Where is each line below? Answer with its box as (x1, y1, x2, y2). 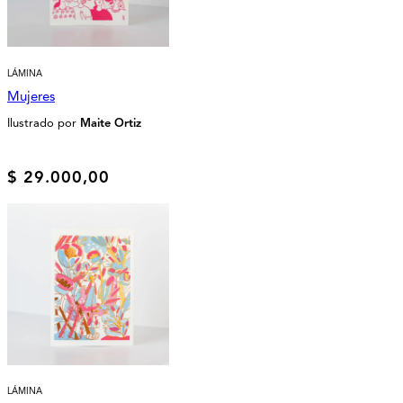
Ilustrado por (7, 115, 80, 130)
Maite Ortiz (80, 115, 141, 130)
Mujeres (7, 87, 55, 104)
